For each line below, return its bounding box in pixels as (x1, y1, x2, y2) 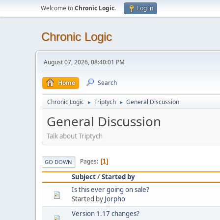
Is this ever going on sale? (72, 185, 149, 194)
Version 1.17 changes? (72, 209, 139, 218)
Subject (72, 172, 96, 181)
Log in (137, 4, 153, 12)
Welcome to (41, 4, 75, 12)
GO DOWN (45, 158, 72, 165)
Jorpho (105, 194, 125, 203)
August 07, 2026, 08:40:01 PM (44, 58, 125, 66)
